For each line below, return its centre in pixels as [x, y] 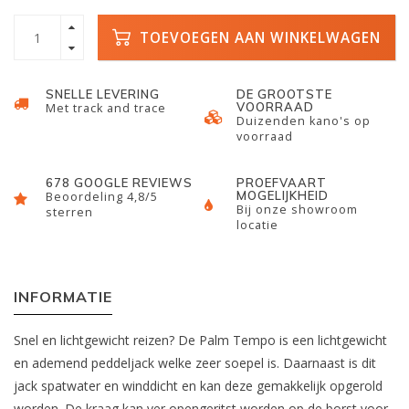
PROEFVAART [282, 183]
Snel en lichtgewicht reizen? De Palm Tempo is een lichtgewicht [200, 340]
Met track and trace [106, 108]
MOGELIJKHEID [283, 195]
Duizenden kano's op [304, 121]
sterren [69, 212]
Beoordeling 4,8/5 [102, 197]
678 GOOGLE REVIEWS [119, 183]
